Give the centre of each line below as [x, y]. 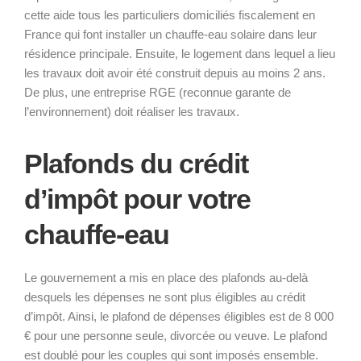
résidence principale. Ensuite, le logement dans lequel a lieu [180, 53]
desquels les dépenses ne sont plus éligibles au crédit [165, 297]
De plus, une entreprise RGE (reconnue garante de [158, 92]
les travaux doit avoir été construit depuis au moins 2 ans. [175, 73]
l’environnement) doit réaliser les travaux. [132, 111]
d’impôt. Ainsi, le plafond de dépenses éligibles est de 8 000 [179, 316]
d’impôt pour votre [137, 199]
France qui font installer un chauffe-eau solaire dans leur [170, 34]
